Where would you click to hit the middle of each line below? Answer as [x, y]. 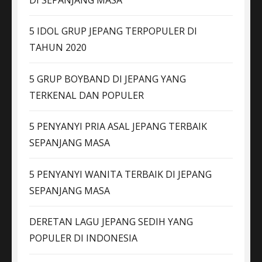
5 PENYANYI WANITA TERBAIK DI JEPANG [120, 174]
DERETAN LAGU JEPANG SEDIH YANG [111, 222]
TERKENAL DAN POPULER [87, 95]
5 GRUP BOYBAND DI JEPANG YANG [108, 79]
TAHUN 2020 [58, 48]
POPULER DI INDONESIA [83, 238]
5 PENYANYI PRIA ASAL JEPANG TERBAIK [118, 127]
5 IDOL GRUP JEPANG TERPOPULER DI [113, 31]
